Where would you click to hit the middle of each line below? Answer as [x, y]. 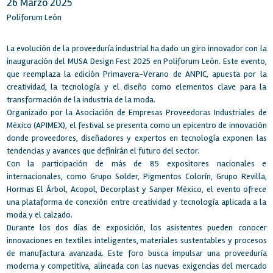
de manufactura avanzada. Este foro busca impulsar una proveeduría [136, 253]
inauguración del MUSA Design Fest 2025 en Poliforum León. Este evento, [136, 62]
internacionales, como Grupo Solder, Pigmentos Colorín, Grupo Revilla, [136, 177]
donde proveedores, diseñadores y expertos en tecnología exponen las [136, 138]
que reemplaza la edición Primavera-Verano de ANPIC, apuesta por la [136, 74]
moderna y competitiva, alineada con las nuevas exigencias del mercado [136, 266]
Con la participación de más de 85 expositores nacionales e [136, 164]
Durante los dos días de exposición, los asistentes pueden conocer [136, 228]
